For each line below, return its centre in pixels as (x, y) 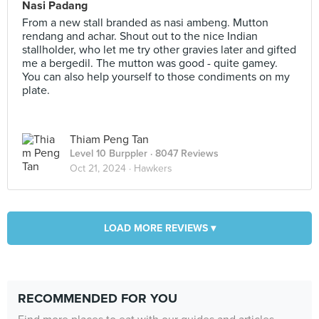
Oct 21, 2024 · (102, 168)
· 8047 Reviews (183, 153)
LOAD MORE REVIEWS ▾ (159, 228)
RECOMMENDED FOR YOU (98, 298)
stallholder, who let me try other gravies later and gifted (159, 50)
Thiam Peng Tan (109, 140)
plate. (36, 90)
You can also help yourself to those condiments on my (156, 77)
